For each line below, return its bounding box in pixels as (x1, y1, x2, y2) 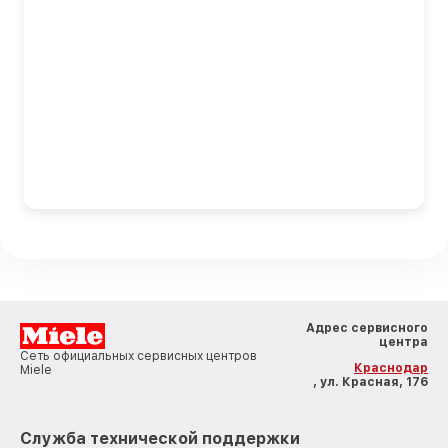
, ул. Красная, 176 (313, 375, 428, 390)
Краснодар (354, 361, 428, 376)
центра (379, 335, 428, 350)
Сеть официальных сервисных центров (20, 349, 257, 364)
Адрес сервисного (306, 321, 428, 336)
